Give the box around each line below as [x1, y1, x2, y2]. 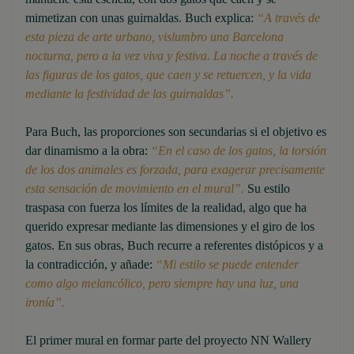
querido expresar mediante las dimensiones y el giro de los [25, 220, 314, 234]
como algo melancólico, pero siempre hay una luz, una [25, 277, 299, 291]
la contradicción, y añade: [25, 258, 156, 272]
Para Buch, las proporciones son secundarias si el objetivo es [25, 125, 326, 139]
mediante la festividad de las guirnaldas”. [25, 87, 234, 101]
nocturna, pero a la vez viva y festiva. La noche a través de [25, 49, 318, 63]
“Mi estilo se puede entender [156, 258, 299, 272]
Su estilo [244, 182, 290, 196]
